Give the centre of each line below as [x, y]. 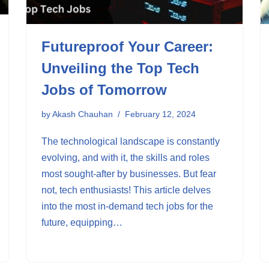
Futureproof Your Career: [127, 47]
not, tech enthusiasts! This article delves [126, 190]
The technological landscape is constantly [131, 141]
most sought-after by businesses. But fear [129, 174]
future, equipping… [83, 222]
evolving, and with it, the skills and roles [125, 158]
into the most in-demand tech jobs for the [127, 206]
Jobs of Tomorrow [104, 90]
